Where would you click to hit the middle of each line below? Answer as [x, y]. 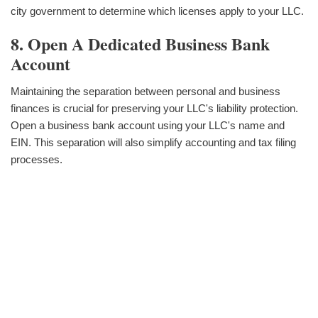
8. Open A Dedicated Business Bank [140, 44]
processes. [37, 159]
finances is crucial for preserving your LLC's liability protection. [154, 108]
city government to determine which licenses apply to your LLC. [157, 11]
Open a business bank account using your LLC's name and [148, 125]
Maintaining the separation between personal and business [146, 91]
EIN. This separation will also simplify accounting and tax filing [153, 142]
